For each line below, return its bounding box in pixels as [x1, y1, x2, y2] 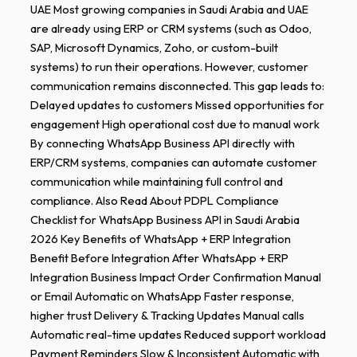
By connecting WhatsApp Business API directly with [29, 135, 295, 151]
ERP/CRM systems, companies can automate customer [29, 154, 317, 170]
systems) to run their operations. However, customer [29, 58, 308, 74]
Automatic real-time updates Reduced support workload [29, 326, 326, 342]
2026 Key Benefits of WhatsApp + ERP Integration [29, 230, 291, 246]
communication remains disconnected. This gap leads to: [29, 77, 324, 93]
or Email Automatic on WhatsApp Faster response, [29, 288, 294, 304]
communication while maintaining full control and [29, 173, 283, 189]
